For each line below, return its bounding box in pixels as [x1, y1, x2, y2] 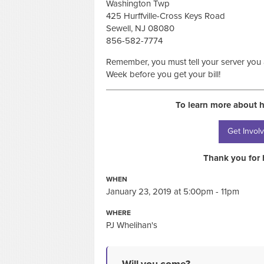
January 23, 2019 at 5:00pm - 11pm [106, 186, 239, 197]
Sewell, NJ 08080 [106, 22, 174, 34]
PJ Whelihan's [106, 219, 157, 230]
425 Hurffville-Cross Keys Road [106, 10, 225, 21]
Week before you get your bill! [106, 68, 220, 80]
